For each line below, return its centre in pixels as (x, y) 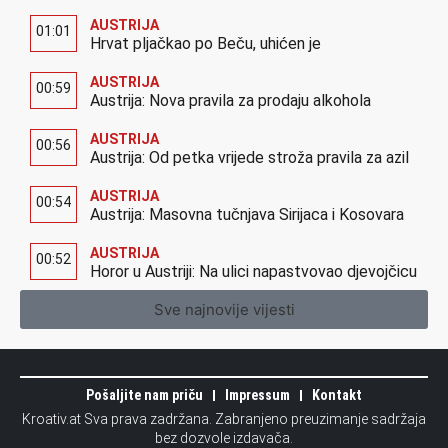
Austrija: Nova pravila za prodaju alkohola (230, 101)
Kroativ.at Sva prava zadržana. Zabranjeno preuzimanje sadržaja (224, 419)
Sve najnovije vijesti (224, 310)
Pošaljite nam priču (144, 395)
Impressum (257, 395)
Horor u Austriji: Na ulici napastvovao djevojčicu (253, 272)
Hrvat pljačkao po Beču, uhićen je (205, 44)
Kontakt (337, 395)
